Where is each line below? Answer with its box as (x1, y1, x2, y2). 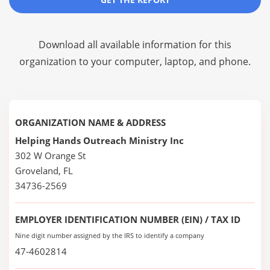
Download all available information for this (39, 38, 231, 51)
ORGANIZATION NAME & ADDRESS (15, 116, 166, 128)
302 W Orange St (15, 149, 86, 162)
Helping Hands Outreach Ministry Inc (15, 134, 184, 146)
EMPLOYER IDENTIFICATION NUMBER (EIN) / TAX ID (15, 213, 240, 225)
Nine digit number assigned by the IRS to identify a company (15, 231, 204, 240)
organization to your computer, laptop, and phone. (19, 55, 251, 68)
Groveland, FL (15, 165, 73, 177)
